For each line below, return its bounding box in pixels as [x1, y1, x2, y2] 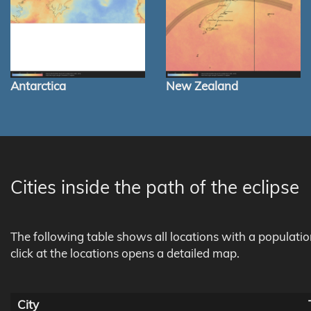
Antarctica [10, 78, 66, 94]
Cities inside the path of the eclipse [10, 176, 299, 199]
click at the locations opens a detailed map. [10, 246, 239, 261]
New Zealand [166, 78, 238, 94]
